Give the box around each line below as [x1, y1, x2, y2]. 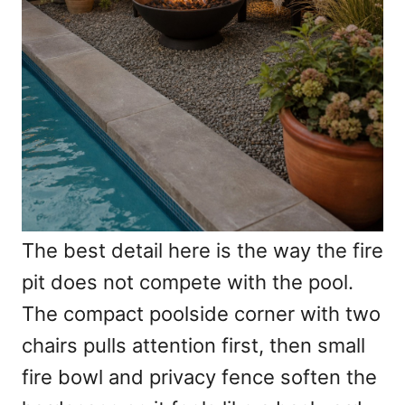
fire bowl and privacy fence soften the [22, 365, 377, 390]
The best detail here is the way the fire [22, 239, 383, 263]
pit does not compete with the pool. [22, 270, 353, 295]
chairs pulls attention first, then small [22, 334, 365, 358]
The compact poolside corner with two [22, 302, 381, 326]
